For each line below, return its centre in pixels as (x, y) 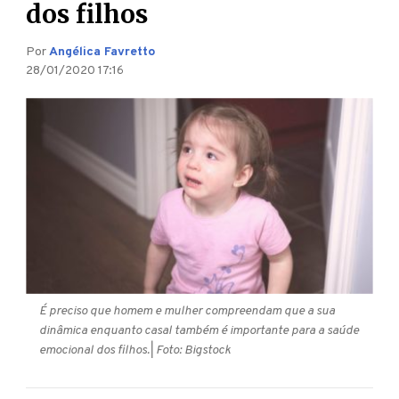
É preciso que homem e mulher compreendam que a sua (187, 311)
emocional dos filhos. (95, 350)
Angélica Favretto (102, 53)
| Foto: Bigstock (190, 350)
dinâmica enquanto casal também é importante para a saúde (199, 330)
